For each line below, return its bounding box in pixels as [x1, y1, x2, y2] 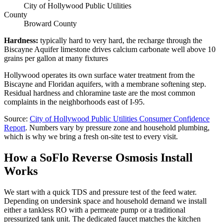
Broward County [24, 19, 77, 28]
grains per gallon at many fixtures [4, 54, 108, 63]
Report [4, 123, 25, 132]
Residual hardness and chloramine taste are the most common [4, 89, 195, 98]
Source [4, 114, 26, 123]
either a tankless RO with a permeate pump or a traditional [4, 205, 185, 214]
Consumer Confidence [139, 114, 210, 123]
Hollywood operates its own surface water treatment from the [4, 71, 195, 80]
